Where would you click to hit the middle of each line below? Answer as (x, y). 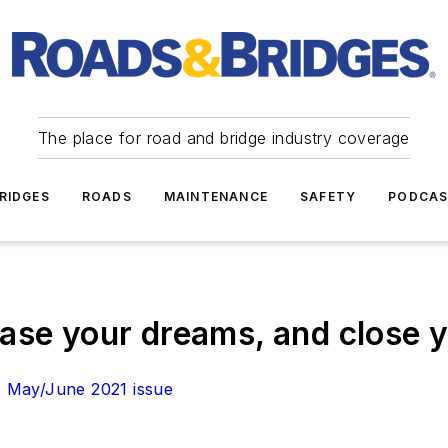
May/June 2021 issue (90, 389)
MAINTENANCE (215, 196)
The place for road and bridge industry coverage (224, 138)
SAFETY (328, 196)
